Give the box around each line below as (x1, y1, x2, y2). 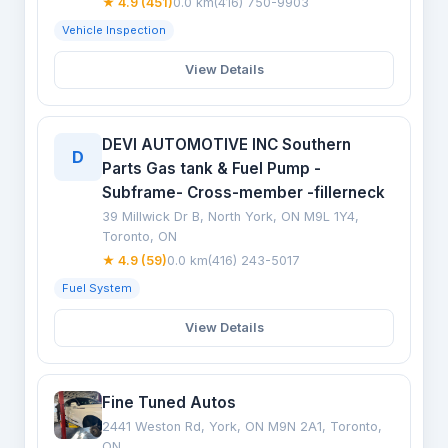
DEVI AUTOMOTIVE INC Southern (102, 135, 351, 154)
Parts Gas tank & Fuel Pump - (102, 159, 321, 178)
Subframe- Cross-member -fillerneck (102, 183, 385, 202)
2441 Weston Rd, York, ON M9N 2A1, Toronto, (102, 419, 382, 434)
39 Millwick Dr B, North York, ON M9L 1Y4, (102, 209, 359, 224)
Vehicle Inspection (62, 23, 166, 37)
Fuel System (62, 281, 132, 295)
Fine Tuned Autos (102, 393, 236, 412)
